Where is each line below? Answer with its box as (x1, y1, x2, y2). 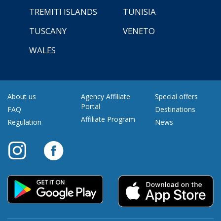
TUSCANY (29, 25, 67, 37)
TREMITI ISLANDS (29, 6, 97, 18)
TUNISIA (123, 6, 156, 18)
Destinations (154, 105, 195, 114)
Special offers (154, 92, 198, 102)
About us (7, 92, 36, 102)
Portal (81, 102, 101, 111)
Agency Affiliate (81, 92, 131, 102)
